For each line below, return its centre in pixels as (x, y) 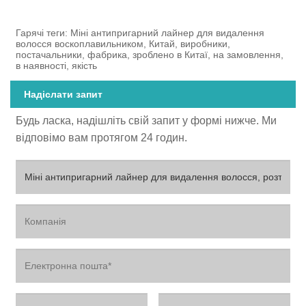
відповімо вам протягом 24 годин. (102, 138)
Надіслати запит (63, 95)
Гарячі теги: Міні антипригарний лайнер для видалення (140, 32)
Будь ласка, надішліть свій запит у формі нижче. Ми (147, 121)
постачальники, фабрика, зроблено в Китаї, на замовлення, (150, 54)
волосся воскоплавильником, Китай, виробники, (123, 43)
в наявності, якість (57, 65)
